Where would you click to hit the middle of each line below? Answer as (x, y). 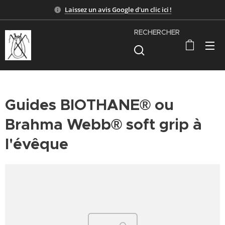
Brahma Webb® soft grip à (103, 125)
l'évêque (37, 144)
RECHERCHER (157, 32)
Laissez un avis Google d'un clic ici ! (118, 9)
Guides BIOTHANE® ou (89, 105)
